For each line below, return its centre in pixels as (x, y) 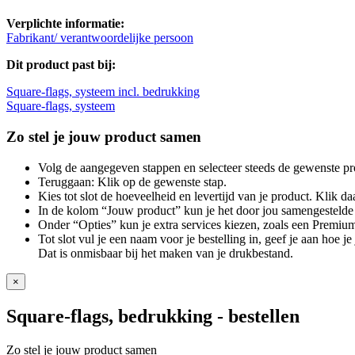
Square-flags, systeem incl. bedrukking (103, 92)
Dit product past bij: (61, 65)
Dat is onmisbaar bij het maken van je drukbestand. (166, 253)
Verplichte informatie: (65, 24)
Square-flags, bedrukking (109, 316)
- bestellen (256, 316)
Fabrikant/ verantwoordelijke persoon (100, 38)
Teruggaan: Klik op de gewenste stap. (132, 181)
